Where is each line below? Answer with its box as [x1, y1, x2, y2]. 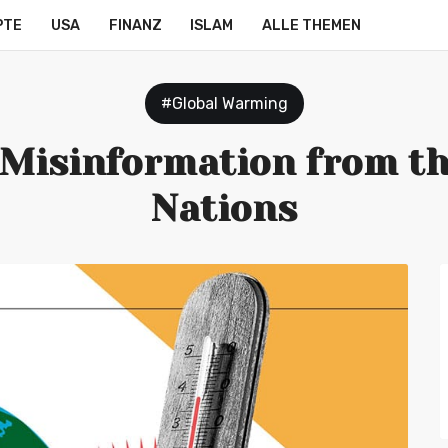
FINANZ [108, 17, 162, 35]
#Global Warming [160, 94, 288, 113]
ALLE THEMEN [262, 17, 362, 35]
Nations [151, 188, 297, 230]
